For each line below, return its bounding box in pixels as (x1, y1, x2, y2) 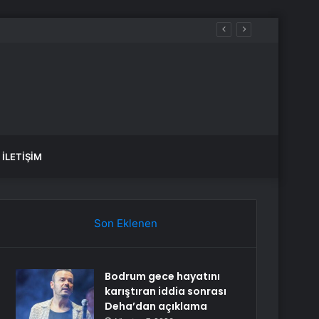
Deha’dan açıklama (105, 299, 208, 313)
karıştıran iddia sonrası (105, 284, 227, 298)
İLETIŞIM (2, 151, 42, 162)
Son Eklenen (93, 216, 157, 230)
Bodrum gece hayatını (105, 269, 221, 283)
